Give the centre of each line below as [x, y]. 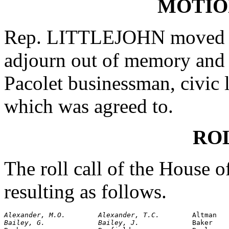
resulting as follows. [85, 191]
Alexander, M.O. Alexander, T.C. [98, 215]
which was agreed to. [89, 106]
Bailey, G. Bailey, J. [98, 223]
